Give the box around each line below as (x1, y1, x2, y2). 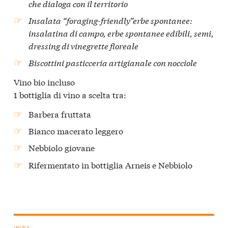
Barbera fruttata (28, 107, 92, 120)
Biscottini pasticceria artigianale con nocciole (28, 56, 197, 69)
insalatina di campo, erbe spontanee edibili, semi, (28, 27, 214, 39)
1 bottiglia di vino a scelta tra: (14, 89, 126, 101)
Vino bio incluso (14, 76, 75, 88)
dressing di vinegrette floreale (28, 40, 139, 52)
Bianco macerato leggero (28, 125, 124, 137)
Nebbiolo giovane (28, 141, 95, 154)
